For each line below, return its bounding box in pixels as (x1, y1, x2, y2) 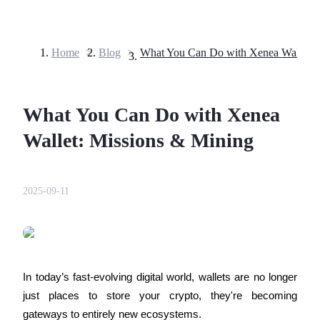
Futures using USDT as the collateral (34, 234, 201, 246)
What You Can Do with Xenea (23, 103, 280, 126)
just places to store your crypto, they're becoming (23, 289, 297, 301)
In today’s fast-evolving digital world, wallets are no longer (23, 271, 297, 283)
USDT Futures (34, 209, 101, 221)
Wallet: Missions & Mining (23, 129, 254, 151)
